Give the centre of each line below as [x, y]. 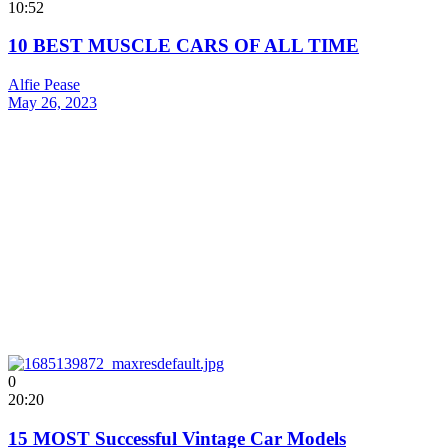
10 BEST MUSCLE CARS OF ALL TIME [183, 46]
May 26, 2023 [52, 102]
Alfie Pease [44, 84]
